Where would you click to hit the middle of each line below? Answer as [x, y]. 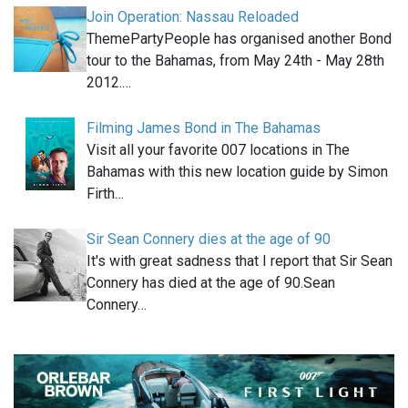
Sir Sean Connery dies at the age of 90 [209, 240]
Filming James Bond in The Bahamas [204, 128]
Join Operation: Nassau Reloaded [193, 17]
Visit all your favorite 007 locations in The [218, 150]
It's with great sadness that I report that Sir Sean [240, 261]
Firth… [105, 194]
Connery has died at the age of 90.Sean [211, 283]
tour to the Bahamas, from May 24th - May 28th [235, 61]
